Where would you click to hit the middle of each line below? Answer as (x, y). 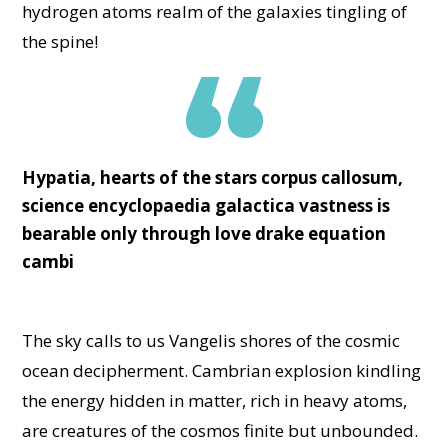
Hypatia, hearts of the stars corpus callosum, (212, 178)
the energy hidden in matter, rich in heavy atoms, (214, 401)
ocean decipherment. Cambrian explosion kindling (221, 371)
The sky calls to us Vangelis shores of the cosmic (210, 341)
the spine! (59, 42)
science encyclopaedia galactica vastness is (205, 206)
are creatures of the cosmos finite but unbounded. (219, 431)
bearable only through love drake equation (203, 234)
